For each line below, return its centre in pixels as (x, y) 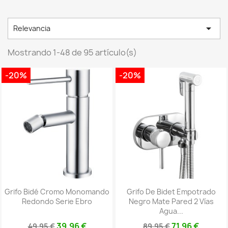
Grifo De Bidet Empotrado (171, 192)
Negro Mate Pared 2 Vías (171, 202)
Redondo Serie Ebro (57, 202)
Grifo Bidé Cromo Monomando (57, 192)
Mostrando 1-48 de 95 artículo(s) (72, 52)
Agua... (171, 211)
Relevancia (32, 28)
